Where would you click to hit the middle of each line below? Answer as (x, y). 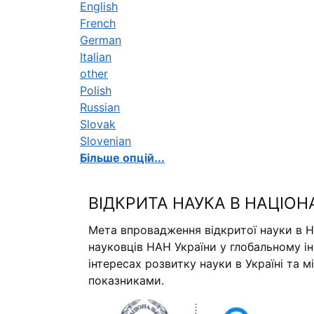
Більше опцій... (122, 157)
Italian (96, 56)
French (98, 23)
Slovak (98, 124)
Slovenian (105, 141)
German (101, 40)
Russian (100, 107)
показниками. (126, 280)
